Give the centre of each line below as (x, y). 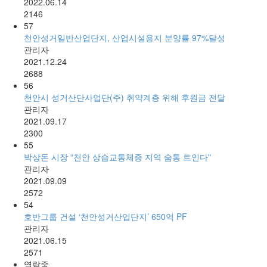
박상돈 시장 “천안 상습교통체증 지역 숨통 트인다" (117, 156)
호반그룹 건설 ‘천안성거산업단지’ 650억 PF (105, 216)
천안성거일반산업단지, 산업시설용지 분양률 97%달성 (125, 37)
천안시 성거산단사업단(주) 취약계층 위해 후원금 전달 (125, 97)
